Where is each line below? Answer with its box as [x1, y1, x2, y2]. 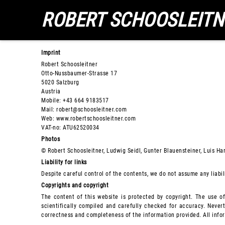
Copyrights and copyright [41, 182, 108, 189]
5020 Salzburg [41, 79, 79, 86]
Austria [41, 88, 61, 95]
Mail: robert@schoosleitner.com [41, 106, 127, 113]
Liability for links [41, 159, 87, 166]
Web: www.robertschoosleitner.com [41, 115, 136, 122]
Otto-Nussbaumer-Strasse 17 [41, 70, 117, 77]
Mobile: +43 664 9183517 [41, 97, 109, 104]
